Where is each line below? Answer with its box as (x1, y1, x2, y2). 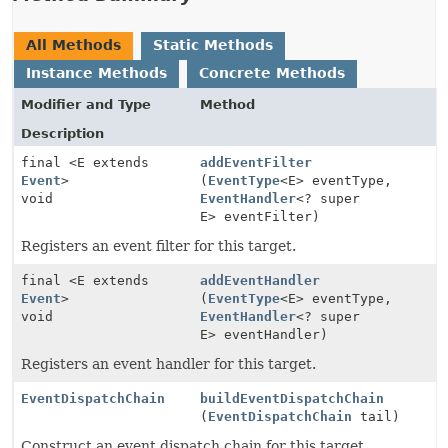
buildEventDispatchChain (200, 391, 385, 406)
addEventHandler (200, 273, 321, 288)
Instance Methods (26, 65, 167, 81)
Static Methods (153, 37, 273, 53)
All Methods (26, 37, 121, 53)
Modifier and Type (21, 97, 151, 112)
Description (21, 126, 104, 141)
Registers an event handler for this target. (21, 356, 316, 372)
